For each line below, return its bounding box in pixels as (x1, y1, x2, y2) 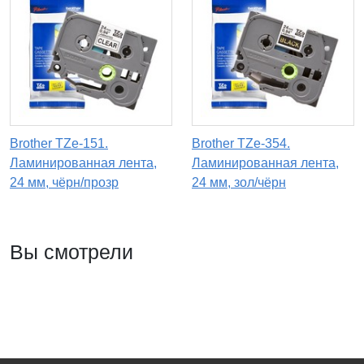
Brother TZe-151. (10, 136, 108, 151)
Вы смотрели (10, 240, 133, 264)
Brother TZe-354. (192, 136, 290, 151)
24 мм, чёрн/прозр (10, 175, 119, 190)
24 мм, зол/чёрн (192, 175, 286, 190)
